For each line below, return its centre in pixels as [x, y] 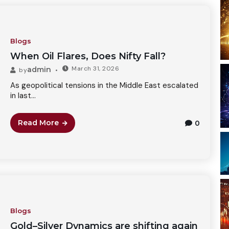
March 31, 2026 [96, 68]
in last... [23, 96]
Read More [38, 123]
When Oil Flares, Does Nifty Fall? [88, 56]
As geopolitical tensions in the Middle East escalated [104, 85]
